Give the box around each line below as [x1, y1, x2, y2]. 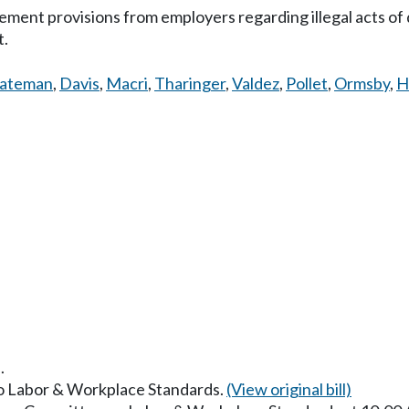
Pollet [286, 73, 328, 93]
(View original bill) [226, 378, 351, 399]
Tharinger [154, 73, 225, 93]
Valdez [232, 73, 279, 93]
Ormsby [334, 73, 390, 93]
